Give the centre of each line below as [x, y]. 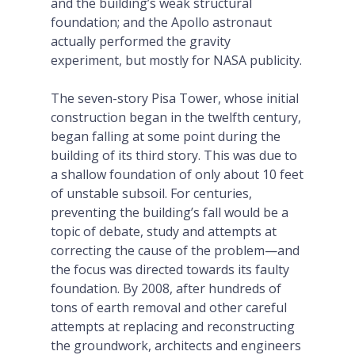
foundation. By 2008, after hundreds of [166, 288]
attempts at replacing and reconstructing [173, 326]
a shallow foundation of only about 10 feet [177, 174]
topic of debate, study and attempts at [164, 231]
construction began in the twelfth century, [176, 117]
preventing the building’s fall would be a [170, 212]
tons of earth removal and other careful [169, 307]
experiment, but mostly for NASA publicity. [176, 60]
